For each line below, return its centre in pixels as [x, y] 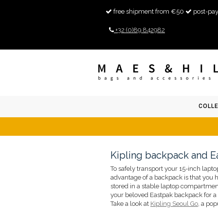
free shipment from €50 [149, 11]
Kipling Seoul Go [174, 204]
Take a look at [130, 204]
